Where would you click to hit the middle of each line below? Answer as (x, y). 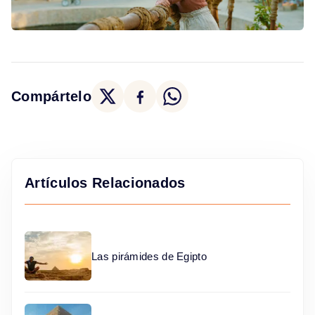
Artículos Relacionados (105, 183)
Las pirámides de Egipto (149, 256)
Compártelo (51, 96)
